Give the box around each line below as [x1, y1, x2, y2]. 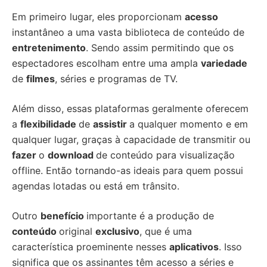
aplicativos [169, 241, 219, 253]
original [59, 225, 95, 237]
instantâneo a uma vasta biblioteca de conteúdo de [12, 26, 244, 38]
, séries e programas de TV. [55, 73, 178, 85]
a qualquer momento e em [129, 118, 248, 130]
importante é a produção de [86, 210, 214, 222]
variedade [201, 57, 247, 69]
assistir [93, 118, 129, 130]
